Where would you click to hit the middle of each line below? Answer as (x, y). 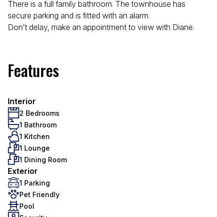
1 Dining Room (43, 159)
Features (33, 70)
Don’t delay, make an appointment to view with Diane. (101, 27)
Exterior (23, 171)
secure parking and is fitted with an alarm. (79, 15)
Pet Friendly (39, 194)
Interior (22, 101)
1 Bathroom (38, 124)
